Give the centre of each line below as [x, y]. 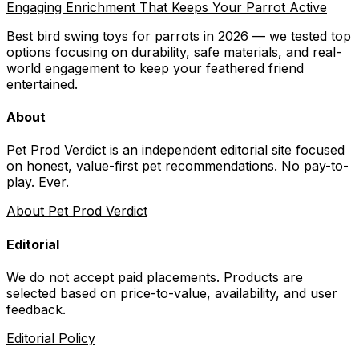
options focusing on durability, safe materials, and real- [174, 52]
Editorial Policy [51, 338]
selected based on [61, 293]
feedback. [36, 309]
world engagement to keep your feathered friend [155, 68]
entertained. [42, 84]
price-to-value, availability [198, 293]
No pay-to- [315, 166]
